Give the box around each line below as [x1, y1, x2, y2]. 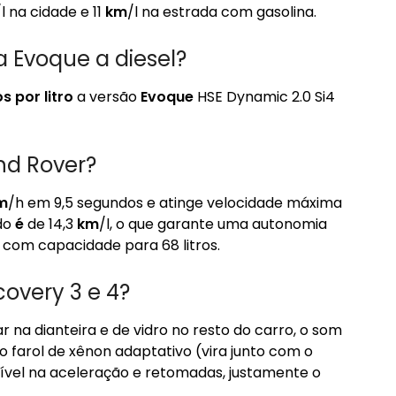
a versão [73, 87, 141, 107]
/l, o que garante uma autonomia [99, 214, 327, 234]
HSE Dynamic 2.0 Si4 [194, 87, 335, 107]
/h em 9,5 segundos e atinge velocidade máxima [8, 193, 342, 213]
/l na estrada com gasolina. [127, 2, 316, 22]
